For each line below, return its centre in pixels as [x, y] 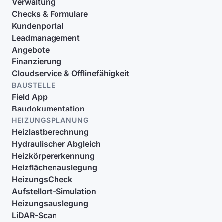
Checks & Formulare [50, 14]
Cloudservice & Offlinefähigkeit [71, 73]
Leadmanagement [46, 38]
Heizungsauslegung [50, 203]
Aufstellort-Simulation [54, 191]
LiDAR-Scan [34, 215]
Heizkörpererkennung [53, 156]
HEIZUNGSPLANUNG [50, 120]
